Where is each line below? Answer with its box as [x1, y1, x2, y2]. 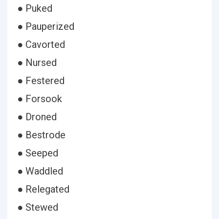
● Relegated [17, 183, 69, 195]
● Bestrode [17, 129, 66, 141]
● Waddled [17, 165, 63, 177]
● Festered [17, 75, 65, 87]
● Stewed [17, 201, 58, 213]
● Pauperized [17, 21, 74, 32]
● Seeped [17, 147, 58, 159]
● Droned [17, 111, 57, 123]
